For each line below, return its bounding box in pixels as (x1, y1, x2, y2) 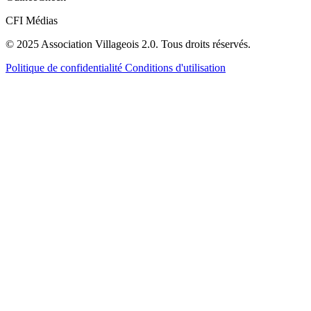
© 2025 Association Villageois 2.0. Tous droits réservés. (6, 38, 251, 51)
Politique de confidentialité (6, 62, 125, 74)
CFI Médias (6, 15, 58, 27)
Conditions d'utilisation (125, 62, 226, 74)
